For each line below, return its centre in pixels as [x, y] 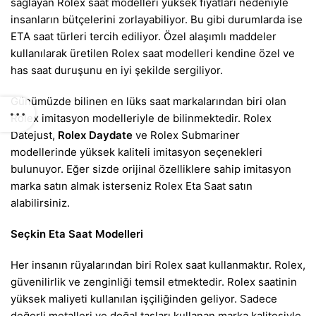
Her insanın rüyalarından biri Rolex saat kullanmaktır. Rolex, [158, 265]
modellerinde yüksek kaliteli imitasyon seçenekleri [136, 152]
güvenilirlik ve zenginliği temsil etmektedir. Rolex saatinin [154, 282]
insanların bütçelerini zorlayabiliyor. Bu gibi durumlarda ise [157, 19]
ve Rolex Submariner [186, 135]
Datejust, [34, 135]
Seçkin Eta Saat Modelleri [77, 234]
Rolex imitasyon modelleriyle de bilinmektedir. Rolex [141, 118]
